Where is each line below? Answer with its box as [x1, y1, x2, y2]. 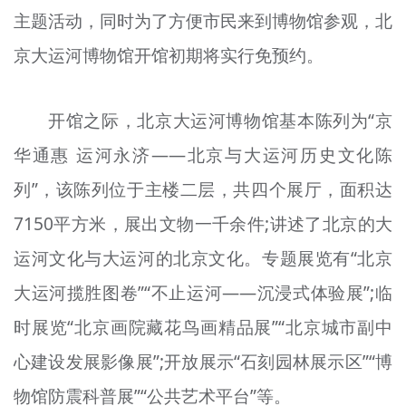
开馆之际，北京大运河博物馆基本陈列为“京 [48, 109, 393, 133]
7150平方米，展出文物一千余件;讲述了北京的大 [13, 212, 393, 237]
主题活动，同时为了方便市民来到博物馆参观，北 [13, 8, 393, 33]
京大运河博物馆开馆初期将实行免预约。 [13, 43, 324, 67]
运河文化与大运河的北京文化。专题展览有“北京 [13, 246, 393, 271]
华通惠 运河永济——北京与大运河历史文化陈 [13, 143, 393, 168]
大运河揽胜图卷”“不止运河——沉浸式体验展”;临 [13, 281, 393, 305]
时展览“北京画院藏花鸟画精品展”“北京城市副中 [13, 315, 393, 340]
